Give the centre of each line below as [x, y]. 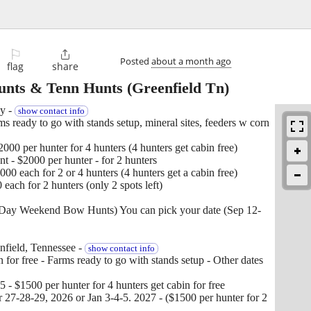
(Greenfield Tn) [176, 88]
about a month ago [191, 61]
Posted [136, 61]
